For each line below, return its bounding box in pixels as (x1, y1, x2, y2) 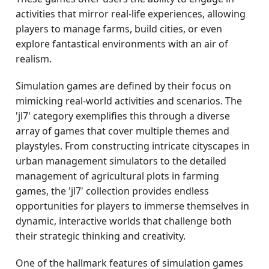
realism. (16, 52, 52, 65)
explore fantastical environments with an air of (16, 37, 229, 50)
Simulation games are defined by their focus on (16, 79, 232, 92)
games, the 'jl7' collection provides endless (16, 184, 210, 198)
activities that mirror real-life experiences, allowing (16, 7, 246, 20)
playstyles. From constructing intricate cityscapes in (16, 139, 250, 153)
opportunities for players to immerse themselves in (16, 199, 250, 213)
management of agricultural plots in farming (16, 169, 220, 183)
